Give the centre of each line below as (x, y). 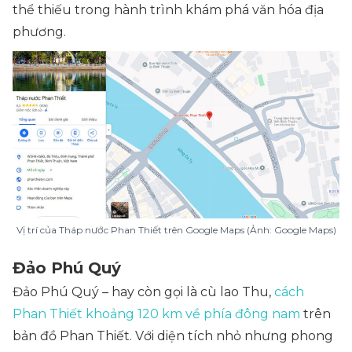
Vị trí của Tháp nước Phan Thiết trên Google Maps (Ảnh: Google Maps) (176, 230)
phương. (39, 32)
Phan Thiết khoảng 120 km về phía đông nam (156, 314)
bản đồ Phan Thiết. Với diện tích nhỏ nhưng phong (173, 336)
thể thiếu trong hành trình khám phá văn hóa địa (168, 10)
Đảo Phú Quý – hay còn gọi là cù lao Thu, (143, 292)
